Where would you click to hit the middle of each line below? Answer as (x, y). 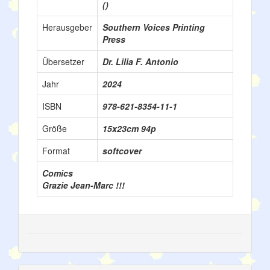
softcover (122, 150)
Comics (58, 173)
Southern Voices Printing (154, 27)
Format (56, 150)
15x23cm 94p (129, 128)
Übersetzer (63, 61)
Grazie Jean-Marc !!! (83, 185)
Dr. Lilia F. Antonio (140, 61)
